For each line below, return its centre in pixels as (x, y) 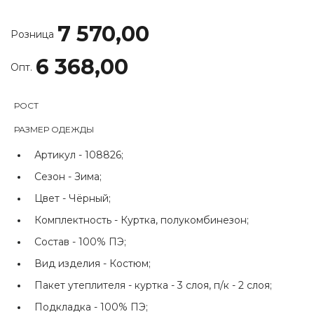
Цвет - (52, 198)
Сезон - (54, 176)
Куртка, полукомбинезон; (185, 220)
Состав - (56, 241)
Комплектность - (77, 220)
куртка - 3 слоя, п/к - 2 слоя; (203, 285)
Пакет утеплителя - (84, 285)
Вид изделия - (72, 263)
